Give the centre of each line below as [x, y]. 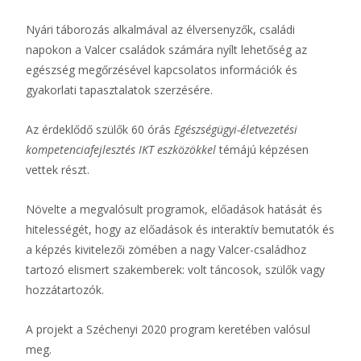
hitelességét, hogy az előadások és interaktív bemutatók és [180, 229]
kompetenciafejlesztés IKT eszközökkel [121, 149]
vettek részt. [58, 170]
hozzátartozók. [65, 290]
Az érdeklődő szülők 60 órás [100, 129]
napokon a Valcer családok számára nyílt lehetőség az [166, 50]
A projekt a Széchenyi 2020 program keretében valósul [168, 329]
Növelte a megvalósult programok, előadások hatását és [174, 209]
